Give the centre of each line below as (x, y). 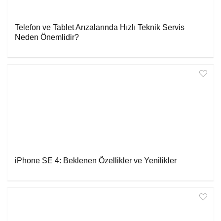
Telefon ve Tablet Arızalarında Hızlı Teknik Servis (100, 28)
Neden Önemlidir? (47, 37)
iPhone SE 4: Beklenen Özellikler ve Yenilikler (96, 161)
